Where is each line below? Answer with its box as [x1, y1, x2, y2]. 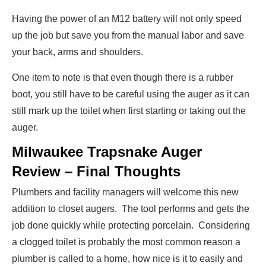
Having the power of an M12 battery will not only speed [12, 14, 242, 24]
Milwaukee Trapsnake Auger [12, 144, 202, 160]
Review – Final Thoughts [12, 163, 180, 180]
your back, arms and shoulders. [12, 47, 143, 58]
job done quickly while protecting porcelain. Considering [12, 220, 250, 231]
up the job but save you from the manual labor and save [12, 30, 244, 41]
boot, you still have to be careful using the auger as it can [12, 89, 249, 100]
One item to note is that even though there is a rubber [12, 72, 233, 83]
